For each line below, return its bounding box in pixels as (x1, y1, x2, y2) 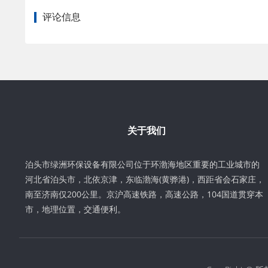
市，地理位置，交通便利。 (25, 203, 126, 215)
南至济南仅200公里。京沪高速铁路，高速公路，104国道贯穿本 (25, 188, 263, 200)
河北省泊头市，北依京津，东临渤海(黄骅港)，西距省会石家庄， (25, 173, 264, 185)
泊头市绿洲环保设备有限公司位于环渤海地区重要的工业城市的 (25, 159, 260, 170)
